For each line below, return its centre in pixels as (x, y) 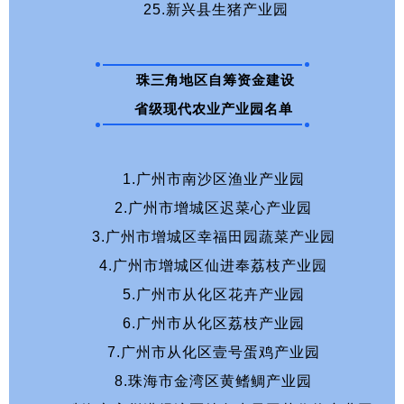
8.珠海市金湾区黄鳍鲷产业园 (216, 381)
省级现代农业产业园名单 (216, 108)
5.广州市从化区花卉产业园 (216, 294)
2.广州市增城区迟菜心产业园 (216, 207)
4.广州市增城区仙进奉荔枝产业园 (216, 265)
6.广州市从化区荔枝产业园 (216, 323)
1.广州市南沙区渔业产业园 (216, 179)
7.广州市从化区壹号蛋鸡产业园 (216, 352)
